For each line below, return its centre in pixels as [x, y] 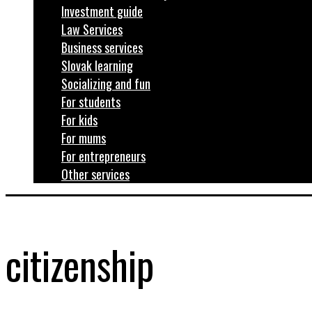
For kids [79, 120]
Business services [102, 47]
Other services [95, 174]
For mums [84, 138]
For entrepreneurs [103, 156]
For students [91, 102]
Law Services [92, 29]
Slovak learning [97, 65]
